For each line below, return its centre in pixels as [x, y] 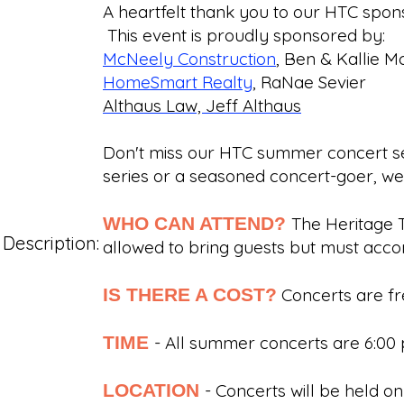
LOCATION [154, 390]
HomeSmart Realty [178, 82]
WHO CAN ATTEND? [197, 223]
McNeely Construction [189, 58]
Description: [51, 243]
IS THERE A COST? [190, 294]
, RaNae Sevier [309, 82]
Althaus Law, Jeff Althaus [202, 105]
